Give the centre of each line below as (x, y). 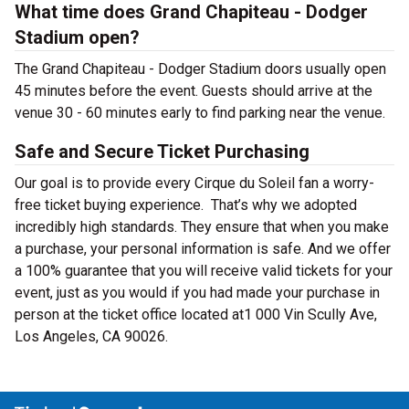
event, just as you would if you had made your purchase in (197, 293)
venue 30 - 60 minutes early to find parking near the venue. (200, 113)
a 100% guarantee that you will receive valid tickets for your (204, 271)
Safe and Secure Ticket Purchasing (162, 152)
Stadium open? (77, 37)
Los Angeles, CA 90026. (91, 336)
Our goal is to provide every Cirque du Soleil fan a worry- (194, 183)
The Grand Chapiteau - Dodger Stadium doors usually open (200, 69)
